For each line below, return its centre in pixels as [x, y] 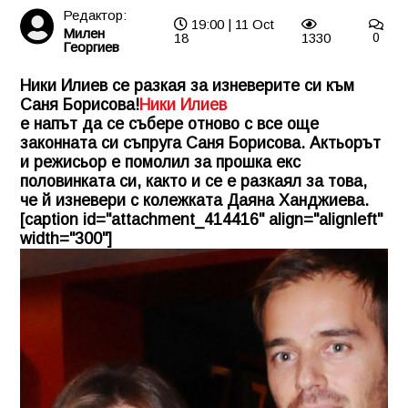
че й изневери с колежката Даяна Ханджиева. [194, 200]
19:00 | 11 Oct [231, 24]
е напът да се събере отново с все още [169, 123]
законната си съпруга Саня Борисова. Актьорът [200, 143]
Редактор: [94, 15]
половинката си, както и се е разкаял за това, [194, 181]
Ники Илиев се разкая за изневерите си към [187, 85]
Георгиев [91, 46]
